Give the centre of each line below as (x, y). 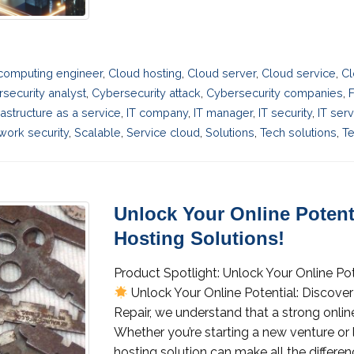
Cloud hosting (145, 73)
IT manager (223, 113)
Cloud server (222, 73)
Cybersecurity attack (146, 93)
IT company (157, 113)
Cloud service (299, 73)
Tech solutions (298, 133)
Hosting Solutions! (199, 239)
